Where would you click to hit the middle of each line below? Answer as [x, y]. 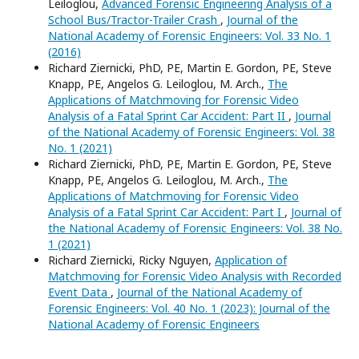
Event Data [79, 292]
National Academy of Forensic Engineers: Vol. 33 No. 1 [190, 36]
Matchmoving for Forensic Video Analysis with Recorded [195, 276]
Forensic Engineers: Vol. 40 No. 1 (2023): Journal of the [189, 309]
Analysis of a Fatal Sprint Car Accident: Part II [168, 116]
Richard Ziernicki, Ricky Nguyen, [131, 260]
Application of [251, 260]
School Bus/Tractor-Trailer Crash [134, 20]
